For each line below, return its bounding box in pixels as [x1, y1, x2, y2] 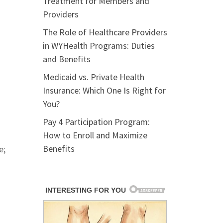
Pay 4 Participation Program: [43, 116, 150, 127]
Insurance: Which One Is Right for [43, 85, 166, 96]
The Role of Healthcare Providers [43, 26, 167, 38]
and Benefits [43, 53, 91, 65]
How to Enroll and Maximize [43, 129, 147, 141]
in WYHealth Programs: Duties [43, 40, 155, 51]
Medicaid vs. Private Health [43, 71, 144, 83]
